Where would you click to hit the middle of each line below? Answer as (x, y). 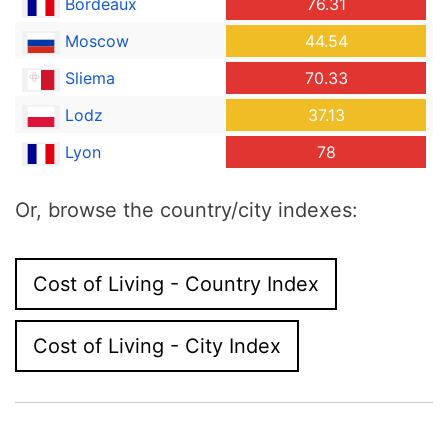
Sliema (90, 77)
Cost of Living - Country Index (176, 283)
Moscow (97, 40)
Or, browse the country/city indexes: (186, 209)
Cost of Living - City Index (157, 345)
